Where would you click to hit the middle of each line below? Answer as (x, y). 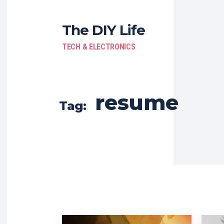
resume (137, 102)
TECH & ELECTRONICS (99, 47)
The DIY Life (103, 30)
